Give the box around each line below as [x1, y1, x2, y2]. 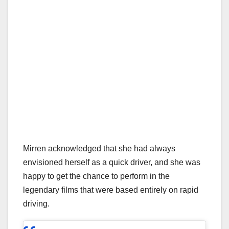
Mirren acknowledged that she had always [23, 144, 175, 153]
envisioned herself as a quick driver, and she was [23, 157, 200, 167]
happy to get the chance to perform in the [23, 171, 170, 180]
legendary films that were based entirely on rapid [23, 185, 198, 194]
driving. [23, 199, 50, 208]
